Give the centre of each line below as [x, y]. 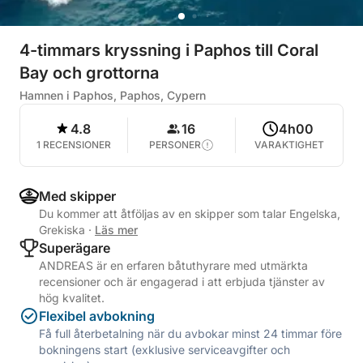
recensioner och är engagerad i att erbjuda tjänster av [182, 282]
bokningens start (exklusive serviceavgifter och [164, 350]
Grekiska [64, 230]
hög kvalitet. [72, 298]
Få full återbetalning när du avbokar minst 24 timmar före [190, 333]
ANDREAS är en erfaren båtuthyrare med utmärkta [173, 265]
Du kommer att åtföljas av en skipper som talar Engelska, [190, 214]
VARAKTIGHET [289, 145]
